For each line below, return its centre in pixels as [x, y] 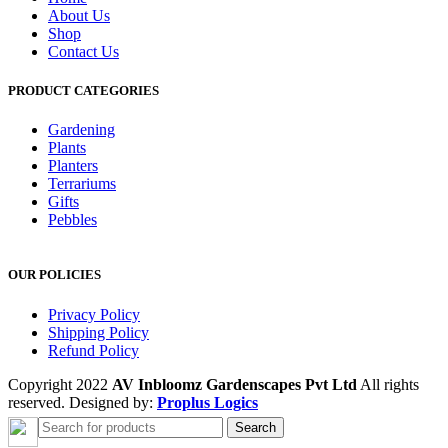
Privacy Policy [94, 314]
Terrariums [82, 184]
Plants [67, 148]
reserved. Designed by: [82, 402]
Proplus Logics [207, 402]
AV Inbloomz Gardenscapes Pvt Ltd [234, 384]
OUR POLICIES [54, 275]
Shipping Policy [98, 332]
